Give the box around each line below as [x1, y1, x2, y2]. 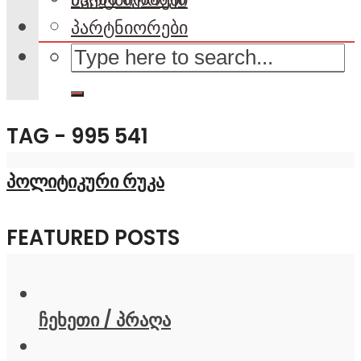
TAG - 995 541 [6, 121, 148, 151]
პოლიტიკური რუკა [6, 168, 164, 194]
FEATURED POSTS [6, 222, 180, 252]
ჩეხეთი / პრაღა [39, 306, 171, 333]
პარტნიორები [71, 15, 188, 41]
